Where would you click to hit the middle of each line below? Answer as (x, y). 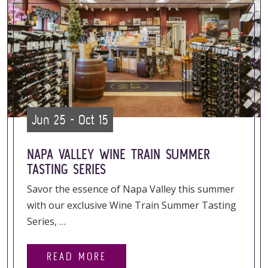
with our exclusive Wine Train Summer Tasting (132, 205)
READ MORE (77, 256)
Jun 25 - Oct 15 (70, 120)
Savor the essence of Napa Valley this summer (131, 189)
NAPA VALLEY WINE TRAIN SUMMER (118, 154)
